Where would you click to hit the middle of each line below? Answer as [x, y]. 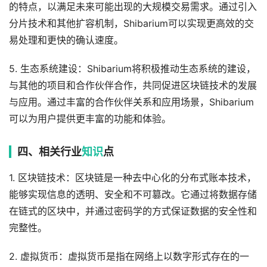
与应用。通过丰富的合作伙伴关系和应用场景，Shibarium [131, 102]
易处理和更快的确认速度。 [66, 40]
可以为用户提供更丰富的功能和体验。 [90, 119]
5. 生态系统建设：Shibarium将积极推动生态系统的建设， [132, 69]
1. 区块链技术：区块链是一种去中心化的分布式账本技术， [133, 178]
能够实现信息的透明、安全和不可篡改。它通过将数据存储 [133, 194]
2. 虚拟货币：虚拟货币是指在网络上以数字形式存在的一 [129, 256]
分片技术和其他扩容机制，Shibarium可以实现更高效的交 [131, 23]
